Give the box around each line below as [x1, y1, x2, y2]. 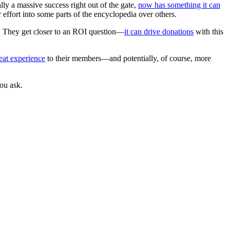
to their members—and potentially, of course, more [45, 54, 211, 63]
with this [194, 27, 223, 36]
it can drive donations [124, 27, 194, 36]
